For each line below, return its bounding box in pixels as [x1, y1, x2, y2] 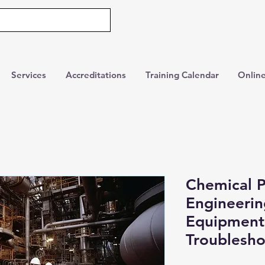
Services [11, 69, 46, 80]
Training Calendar [146, 69, 219, 80]
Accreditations [66, 69, 126, 80]
